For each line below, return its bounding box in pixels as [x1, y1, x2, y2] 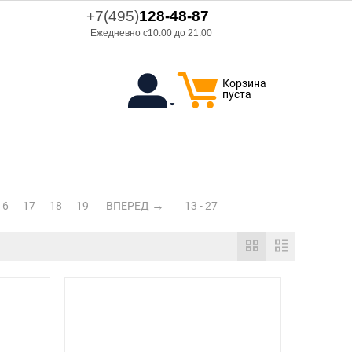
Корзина [222, 77, 266, 90]
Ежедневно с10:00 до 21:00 [90, 27, 212, 38]
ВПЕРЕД [106, 200, 150, 212]
